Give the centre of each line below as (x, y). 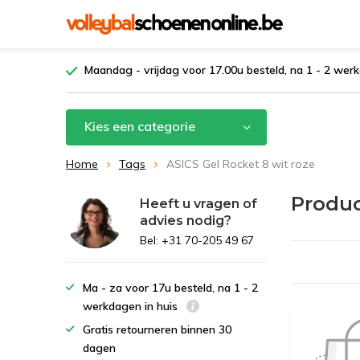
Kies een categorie (140, 126)
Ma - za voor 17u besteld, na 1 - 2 (170, 288)
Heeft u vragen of (198, 204)
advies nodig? (186, 221)
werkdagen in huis (132, 306)
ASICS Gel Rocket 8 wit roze (241, 164)
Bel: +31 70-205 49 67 (197, 240)
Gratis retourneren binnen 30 (157, 329)
